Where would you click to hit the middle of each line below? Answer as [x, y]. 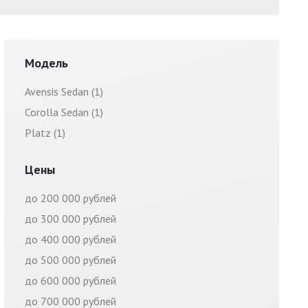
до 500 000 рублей [70, 260]
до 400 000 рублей [70, 239]
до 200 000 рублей [70, 198]
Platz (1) [45, 133]
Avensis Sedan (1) [64, 91]
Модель [46, 63]
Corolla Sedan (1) [64, 112]
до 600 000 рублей [70, 280]
